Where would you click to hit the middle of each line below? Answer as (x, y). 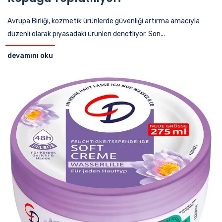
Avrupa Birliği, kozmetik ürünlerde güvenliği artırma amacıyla (104, 21)
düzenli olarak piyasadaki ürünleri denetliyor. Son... (86, 34)
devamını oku (30, 55)
